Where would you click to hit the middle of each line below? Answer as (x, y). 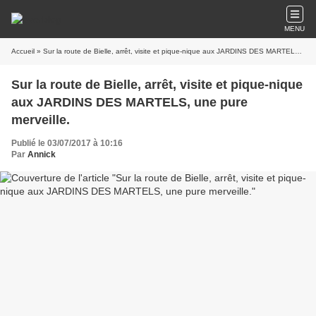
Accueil (23, 51)
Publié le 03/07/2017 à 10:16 (67, 143)
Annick (42, 154)
